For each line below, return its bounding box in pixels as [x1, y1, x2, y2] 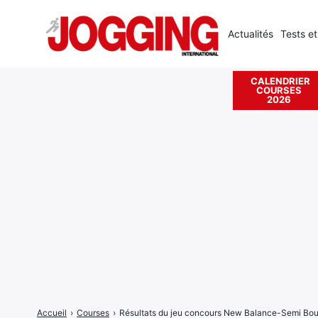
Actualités [227, 28, 273, 40]
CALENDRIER [251, 75, 311, 87]
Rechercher [202, 84, 263, 99]
